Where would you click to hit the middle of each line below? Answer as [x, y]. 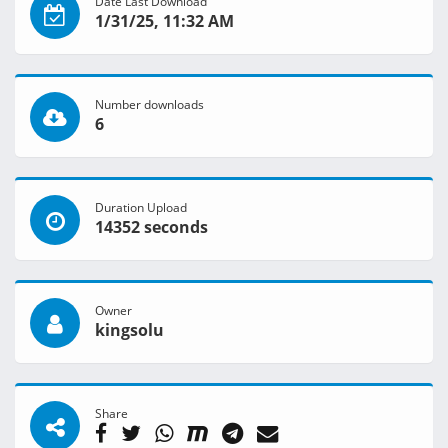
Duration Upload [141, 207]
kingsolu [129, 330]
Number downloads [149, 104]
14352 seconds [151, 227]
